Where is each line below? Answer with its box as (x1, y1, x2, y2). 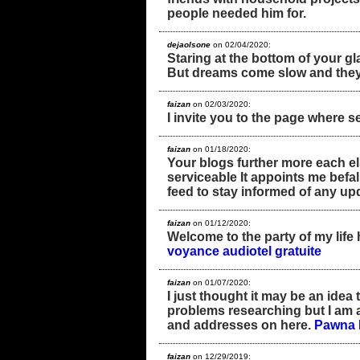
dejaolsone (167, 39, 211, 49)
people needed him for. (167, 6, 306, 20)
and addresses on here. (167, 317, 314, 332)
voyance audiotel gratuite (167, 243, 321, 258)
